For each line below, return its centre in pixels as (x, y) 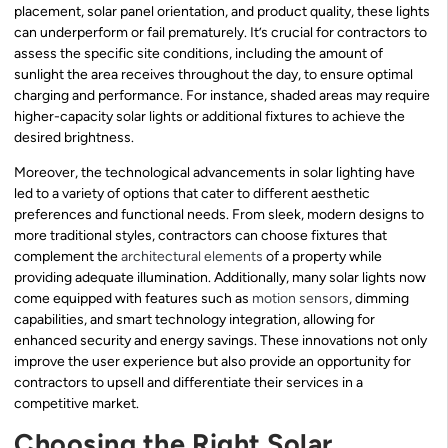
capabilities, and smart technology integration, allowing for (194, 320)
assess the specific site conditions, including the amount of (198, 53)
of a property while (322, 257)
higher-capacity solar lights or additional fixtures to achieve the (209, 116)
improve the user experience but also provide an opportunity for (212, 362)
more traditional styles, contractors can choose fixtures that (200, 236)
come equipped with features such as (133, 299)
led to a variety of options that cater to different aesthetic (192, 194)
